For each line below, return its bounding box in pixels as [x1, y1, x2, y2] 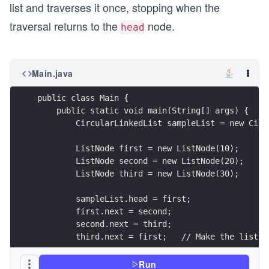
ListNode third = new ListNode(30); [37, 169, 239, 179]
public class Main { [37, 93, 128, 103]
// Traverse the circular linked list [37, 257, 249, 267]
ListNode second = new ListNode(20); [37, 156, 244, 166]
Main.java [32, 67, 73, 79]
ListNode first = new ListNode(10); [37, 144, 239, 154]
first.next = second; [37, 207, 172, 217]
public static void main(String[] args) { [37, 106, 249, 116]
